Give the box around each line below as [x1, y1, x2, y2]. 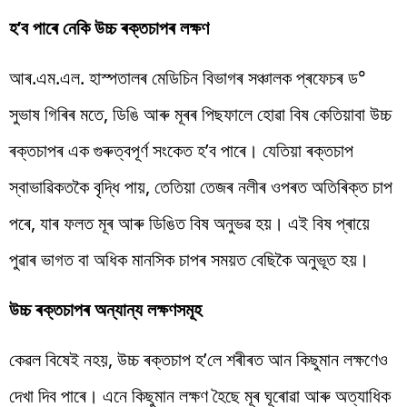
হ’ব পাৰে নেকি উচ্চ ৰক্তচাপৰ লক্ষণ [9, 15, 209, 40]
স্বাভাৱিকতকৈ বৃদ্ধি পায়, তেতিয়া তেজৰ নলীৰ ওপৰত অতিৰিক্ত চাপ [9, 174, 392, 199]
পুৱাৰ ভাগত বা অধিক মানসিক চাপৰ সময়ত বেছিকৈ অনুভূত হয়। [9, 246, 369, 272]
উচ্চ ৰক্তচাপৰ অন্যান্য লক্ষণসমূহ [9, 296, 202, 322]
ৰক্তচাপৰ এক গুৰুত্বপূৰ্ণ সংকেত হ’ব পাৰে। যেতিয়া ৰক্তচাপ [9, 137, 353, 163]
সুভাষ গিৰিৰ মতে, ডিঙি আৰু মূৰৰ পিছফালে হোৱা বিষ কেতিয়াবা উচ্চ [9, 101, 392, 126]
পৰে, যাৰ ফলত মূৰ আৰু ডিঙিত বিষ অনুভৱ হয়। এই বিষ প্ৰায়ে [9, 210, 370, 235]
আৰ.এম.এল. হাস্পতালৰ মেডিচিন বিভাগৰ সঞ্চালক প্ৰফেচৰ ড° [9, 65, 366, 90]
